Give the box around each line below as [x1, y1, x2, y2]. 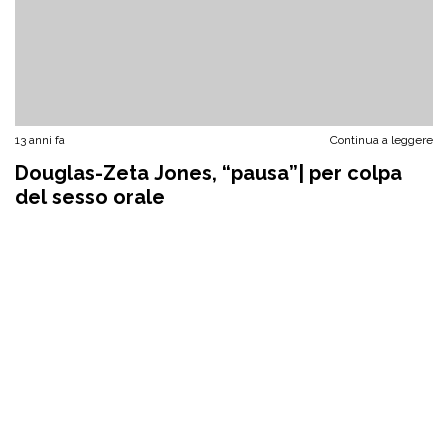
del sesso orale [15, 185, 165, 209]
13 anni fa [15, 133, 65, 147]
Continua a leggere [330, 133, 433, 147]
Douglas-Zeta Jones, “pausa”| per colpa [15, 161, 402, 185]
